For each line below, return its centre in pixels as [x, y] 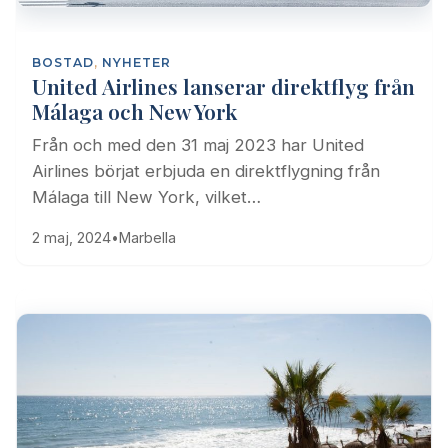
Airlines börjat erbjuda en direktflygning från [206, 170]
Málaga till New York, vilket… [146, 196]
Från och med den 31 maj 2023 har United [198, 144]
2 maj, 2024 [71, 237]
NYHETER [136, 62]
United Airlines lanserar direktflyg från [223, 85]
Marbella [147, 237]
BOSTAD [63, 62]
